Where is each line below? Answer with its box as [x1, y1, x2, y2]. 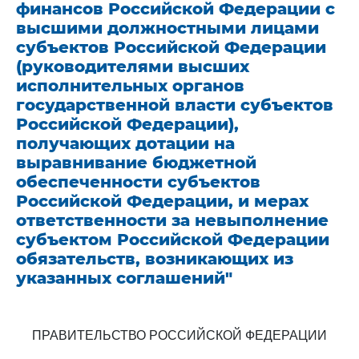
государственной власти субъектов [16, 95, 333, 115]
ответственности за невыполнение [16, 211, 329, 230]
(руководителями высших [16, 57, 249, 76]
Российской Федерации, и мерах [16, 192, 309, 211]
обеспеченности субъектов [16, 172, 260, 192]
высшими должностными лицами [16, 18, 319, 38]
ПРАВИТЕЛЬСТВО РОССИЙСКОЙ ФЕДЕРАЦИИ [32, 329, 327, 342]
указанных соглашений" [16, 268, 232, 288]
